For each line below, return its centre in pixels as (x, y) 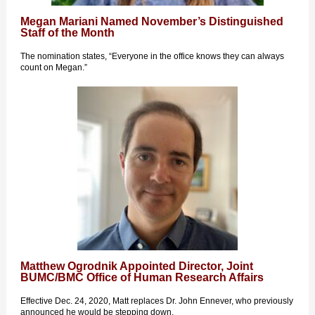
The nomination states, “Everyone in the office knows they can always (152, 56)
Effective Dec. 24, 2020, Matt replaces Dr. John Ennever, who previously (157, 301)
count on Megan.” (54, 67)
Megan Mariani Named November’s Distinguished (152, 21)
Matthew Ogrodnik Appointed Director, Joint (137, 266)
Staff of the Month (67, 33)
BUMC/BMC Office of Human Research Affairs (142, 277)
